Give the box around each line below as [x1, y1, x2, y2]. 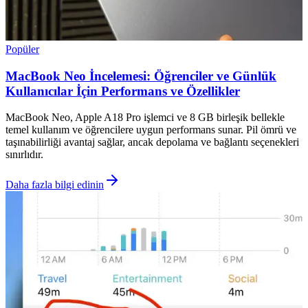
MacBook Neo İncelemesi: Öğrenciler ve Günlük [5, 68, 276, 83]
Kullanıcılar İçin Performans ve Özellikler [5, 83, 240, 98]
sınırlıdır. [5, 148, 43, 161]
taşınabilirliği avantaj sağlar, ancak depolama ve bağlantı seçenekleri [5, 136, 299, 148]
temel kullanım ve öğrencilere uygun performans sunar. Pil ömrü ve [5, 124, 296, 136]
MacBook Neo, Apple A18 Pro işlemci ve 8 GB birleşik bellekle [5, 111, 285, 124]
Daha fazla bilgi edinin [5, 179, 104, 191]
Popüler [5, 43, 39, 55]
